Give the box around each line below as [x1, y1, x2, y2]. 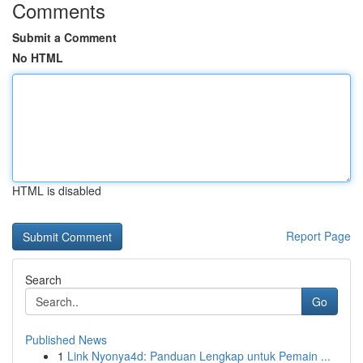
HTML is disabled [12, 182, 101, 199]
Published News [25, 331, 107, 348]
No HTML [12, 49, 63, 66]
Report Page [286, 228, 351, 244]
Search [25, 271, 62, 288]
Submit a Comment [12, 29, 117, 45]
